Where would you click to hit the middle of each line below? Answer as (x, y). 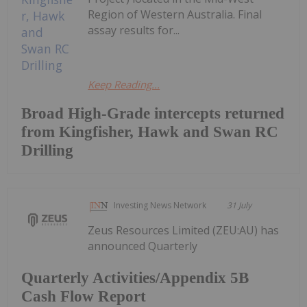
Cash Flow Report (84, 296)
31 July (240, 206)
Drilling (47, 151)
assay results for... (134, 30)
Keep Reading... (124, 85)
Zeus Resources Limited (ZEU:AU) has (184, 231)
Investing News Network (160, 206)
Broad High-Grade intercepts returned (153, 114)
